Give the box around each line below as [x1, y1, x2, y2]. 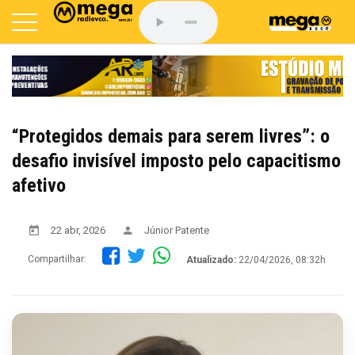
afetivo [12, 174, 66, 197]
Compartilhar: [28, 254, 86, 265]
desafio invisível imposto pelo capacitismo [12, 149, 341, 172]
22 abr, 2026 [51, 223, 105, 236]
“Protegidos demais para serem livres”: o [12, 124, 330, 147]
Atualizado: [186, 254, 236, 265]
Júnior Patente [144, 223, 209, 236]
